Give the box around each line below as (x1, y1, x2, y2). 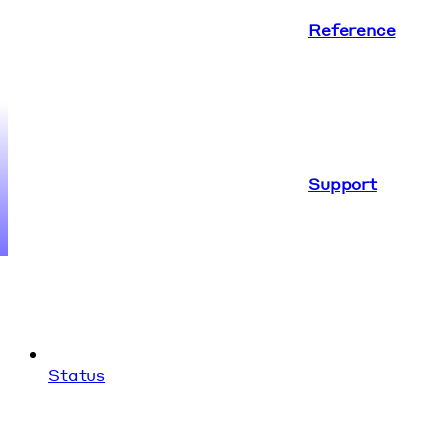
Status (48, 363, 106, 385)
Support (308, 172, 377, 194)
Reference (308, 18, 396, 40)
